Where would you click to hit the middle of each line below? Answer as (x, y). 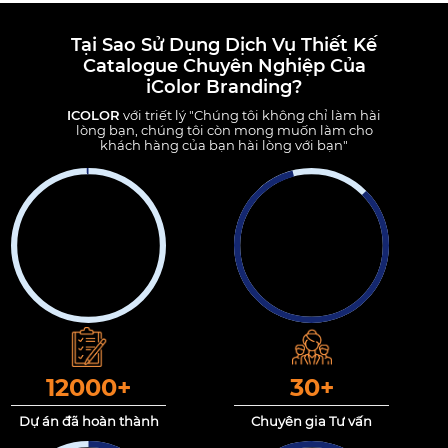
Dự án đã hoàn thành (88, 420)
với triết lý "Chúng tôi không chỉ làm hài (250, 114)
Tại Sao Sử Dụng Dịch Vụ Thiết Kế (224, 44)
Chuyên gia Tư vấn (311, 420)
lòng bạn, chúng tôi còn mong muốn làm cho (224, 129)
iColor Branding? (224, 86)
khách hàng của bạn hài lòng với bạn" (224, 144)
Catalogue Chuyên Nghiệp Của (224, 65)
